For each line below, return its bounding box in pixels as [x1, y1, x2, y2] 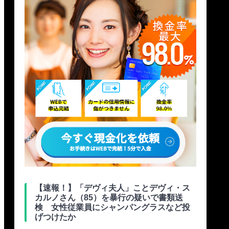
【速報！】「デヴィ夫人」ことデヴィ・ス [35, 184, 190, 193]
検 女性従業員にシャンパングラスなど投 [35, 203, 190, 212]
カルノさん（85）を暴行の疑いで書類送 [35, 193, 183, 202]
